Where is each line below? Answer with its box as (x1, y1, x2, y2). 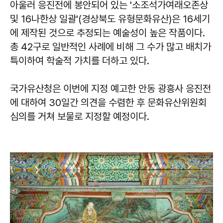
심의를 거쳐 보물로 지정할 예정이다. (10, 111, 149, 122)
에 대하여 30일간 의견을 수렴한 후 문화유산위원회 (10, 97, 207, 109)
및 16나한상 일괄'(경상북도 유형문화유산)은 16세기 (10, 13, 210, 25)
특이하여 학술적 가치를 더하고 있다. (10, 55, 149, 67)
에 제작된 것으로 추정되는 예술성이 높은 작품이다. (10, 27, 205, 39)
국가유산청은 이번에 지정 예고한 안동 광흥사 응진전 (10, 83, 211, 95)
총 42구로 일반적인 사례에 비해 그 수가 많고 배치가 (10, 41, 211, 53)
